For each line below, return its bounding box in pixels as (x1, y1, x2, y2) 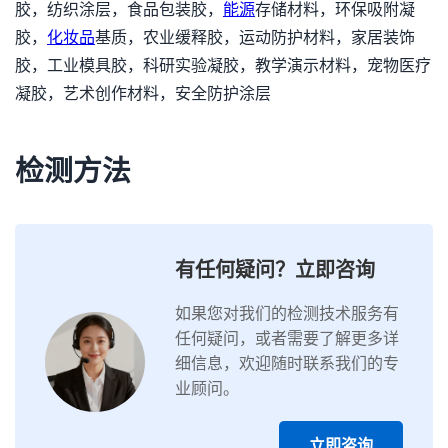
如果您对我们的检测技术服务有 (175, 305, 399, 322)
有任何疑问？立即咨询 (175, 259, 375, 281)
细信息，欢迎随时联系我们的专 (175, 355, 399, 372)
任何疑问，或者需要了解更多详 (175, 330, 399, 347)
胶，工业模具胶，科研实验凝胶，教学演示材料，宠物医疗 (15, 57, 431, 74)
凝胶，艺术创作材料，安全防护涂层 (15, 85, 271, 102)
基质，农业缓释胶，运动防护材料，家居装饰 (95, 29, 415, 46)
